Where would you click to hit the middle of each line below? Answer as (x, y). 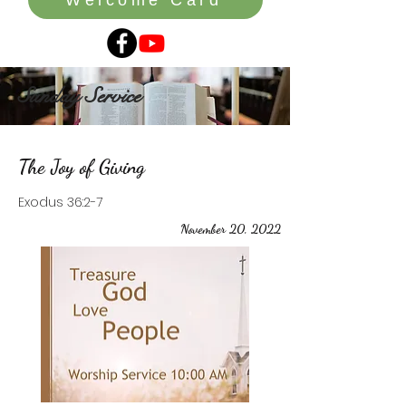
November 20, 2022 (231, 229)
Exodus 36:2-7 (60, 202)
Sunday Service (79, 96)
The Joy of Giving (82, 167)
